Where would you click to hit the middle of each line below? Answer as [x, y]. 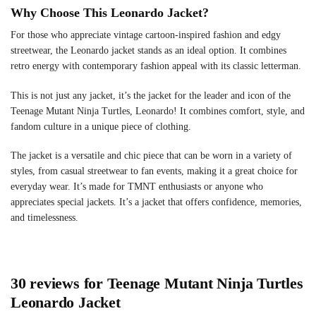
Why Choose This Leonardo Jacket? [110, 13]
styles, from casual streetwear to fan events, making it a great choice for [154, 171]
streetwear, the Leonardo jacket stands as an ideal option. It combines [148, 51]
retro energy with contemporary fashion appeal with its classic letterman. [156, 66]
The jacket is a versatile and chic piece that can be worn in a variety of [151, 156]
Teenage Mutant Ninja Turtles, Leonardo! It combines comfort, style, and [158, 111]
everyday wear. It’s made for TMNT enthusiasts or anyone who [137, 187]
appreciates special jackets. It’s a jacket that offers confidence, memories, [156, 202]
